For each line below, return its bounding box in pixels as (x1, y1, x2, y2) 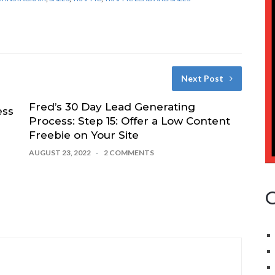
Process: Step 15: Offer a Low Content (28, 115, 230, 127)
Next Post (181, 73, 224, 83)
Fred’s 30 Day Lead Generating (28, 101, 195, 113)
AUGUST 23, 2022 (28, 148, 91, 157)
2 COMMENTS (103, 148, 154, 157)
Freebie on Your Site (28, 129, 139, 141)
